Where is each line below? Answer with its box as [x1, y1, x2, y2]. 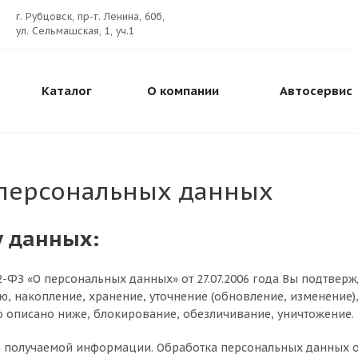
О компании [147, 83, 219, 98]
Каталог [41, 83, 92, 98]
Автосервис [280, 83, 352, 98]
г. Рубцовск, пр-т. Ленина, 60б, [16, 10, 165, 22]
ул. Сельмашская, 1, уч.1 [16, 25, 134, 37]
